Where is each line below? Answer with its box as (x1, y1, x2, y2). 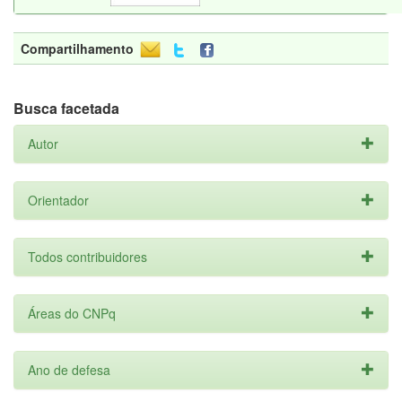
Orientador (28, 191, 89, 209)
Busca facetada (13, 98, 119, 118)
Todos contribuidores (28, 248, 147, 266)
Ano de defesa (28, 361, 110, 379)
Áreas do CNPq (28, 304, 116, 322)
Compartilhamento (21, 39, 134, 57)
